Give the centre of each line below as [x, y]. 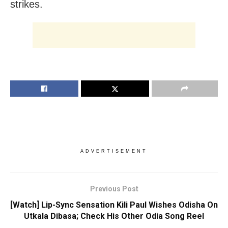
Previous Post [114, 189]
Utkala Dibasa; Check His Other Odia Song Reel [114, 216]
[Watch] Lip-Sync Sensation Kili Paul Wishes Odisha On [114, 205]
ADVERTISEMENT [114, 151]
